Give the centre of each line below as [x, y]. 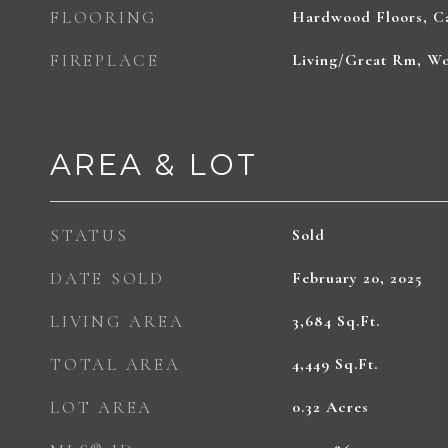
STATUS [89, 235]
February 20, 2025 [357, 278]
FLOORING [104, 17]
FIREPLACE [105, 60]
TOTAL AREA [115, 364]
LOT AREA [101, 407]
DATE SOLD [107, 278]
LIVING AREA [117, 321]
